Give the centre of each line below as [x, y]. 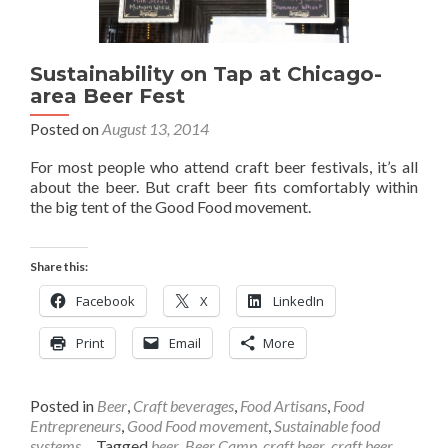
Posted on [66, 129]
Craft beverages [183, 406]
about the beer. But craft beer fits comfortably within [224, 187]
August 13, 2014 [155, 129]
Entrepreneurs [75, 426]
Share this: [59, 267]
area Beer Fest [107, 96]
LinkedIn [298, 301]
